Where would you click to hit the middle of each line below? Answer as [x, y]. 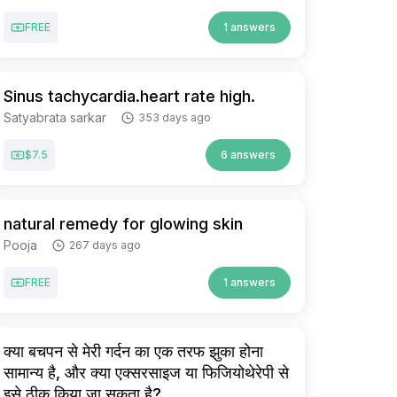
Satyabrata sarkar [55, 117]
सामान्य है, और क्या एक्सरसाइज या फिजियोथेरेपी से [146, 373]
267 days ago [105, 245]
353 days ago [175, 117]
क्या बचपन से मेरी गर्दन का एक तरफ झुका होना [133, 351]
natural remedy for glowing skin [123, 224]
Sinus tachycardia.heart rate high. [129, 96]
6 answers [248, 155]
